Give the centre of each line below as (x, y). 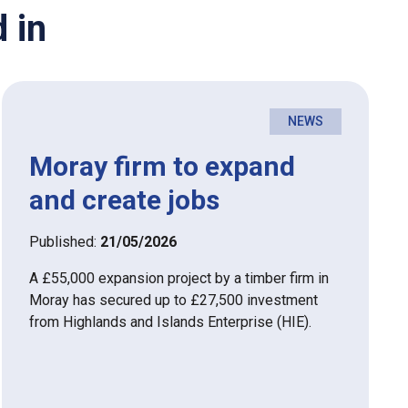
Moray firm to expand (162, 167)
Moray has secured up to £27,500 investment (173, 301)
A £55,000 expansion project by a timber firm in (179, 279)
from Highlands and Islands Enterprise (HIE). (170, 322)
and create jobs (124, 200)
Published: (65, 242)
